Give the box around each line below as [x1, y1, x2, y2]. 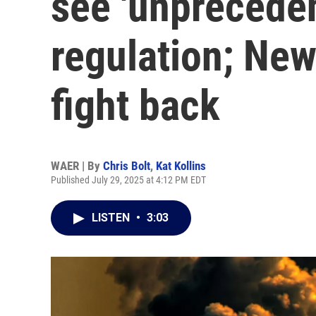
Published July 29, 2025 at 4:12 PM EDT [51, 174, 206, 186]
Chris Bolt [103, 159, 150, 173]
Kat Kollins [156, 159, 206, 173]
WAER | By [51, 159, 103, 173]
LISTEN [92, 211, 133, 224]
